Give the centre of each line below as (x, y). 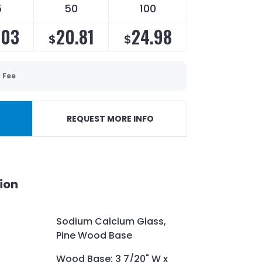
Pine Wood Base (94, 235)
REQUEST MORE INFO (110, 118)
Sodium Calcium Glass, (111, 221)
